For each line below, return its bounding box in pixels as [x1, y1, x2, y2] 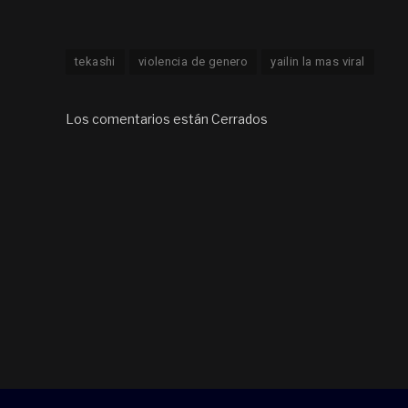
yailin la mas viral [270, 54, 365, 68]
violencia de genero [138, 54, 249, 68]
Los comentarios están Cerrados [66, 110, 268, 127]
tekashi [75, 54, 116, 68]
